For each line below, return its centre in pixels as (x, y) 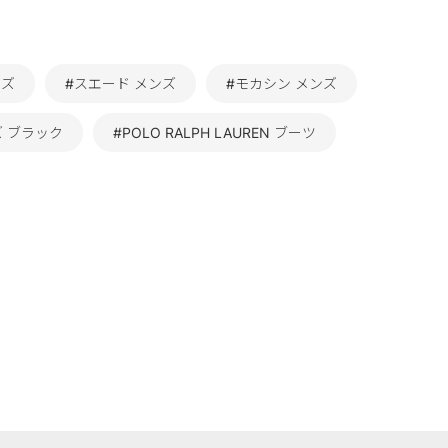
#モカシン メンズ (281, 83)
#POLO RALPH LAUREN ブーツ (214, 132)
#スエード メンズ (120, 83)
